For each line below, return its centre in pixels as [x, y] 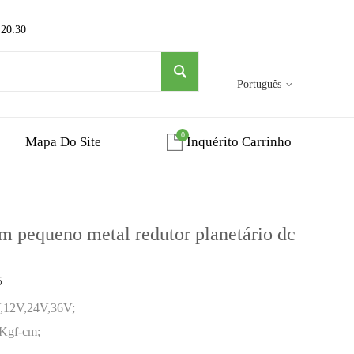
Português [259, 84]
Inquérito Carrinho [239, 142]
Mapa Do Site [63, 142]
